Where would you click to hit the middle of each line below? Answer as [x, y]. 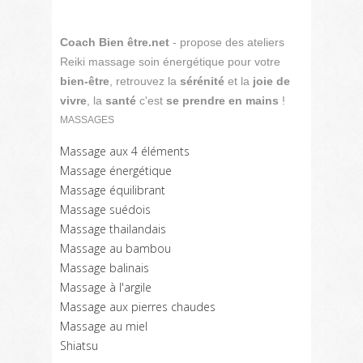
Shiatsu [79, 346]
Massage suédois [105, 209]
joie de [271, 81]
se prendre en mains [222, 100]
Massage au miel [104, 326]
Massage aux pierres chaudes [138, 307]
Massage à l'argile [106, 287]
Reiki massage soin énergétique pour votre [170, 62]
